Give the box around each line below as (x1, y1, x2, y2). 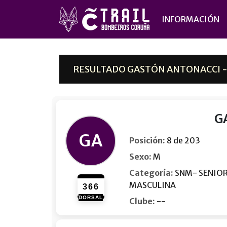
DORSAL (79, 195, 103, 200)
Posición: (129, 135, 166, 145)
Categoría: (129, 168, 174, 178)
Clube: (129, 196, 156, 206)
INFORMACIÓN (162, 14, 219, 24)
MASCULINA (129, 180, 176, 190)
